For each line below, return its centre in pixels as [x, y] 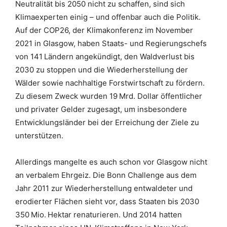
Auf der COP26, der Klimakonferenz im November [104, 30]
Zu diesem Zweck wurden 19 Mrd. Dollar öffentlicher [109, 96]
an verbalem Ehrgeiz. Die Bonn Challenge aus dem [106, 175]
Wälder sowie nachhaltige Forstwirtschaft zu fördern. [110, 83]
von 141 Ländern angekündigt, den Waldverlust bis [105, 56]
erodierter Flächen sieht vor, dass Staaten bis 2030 [107, 201]
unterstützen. [39, 136]
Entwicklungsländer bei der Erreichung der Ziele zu [107, 122]
